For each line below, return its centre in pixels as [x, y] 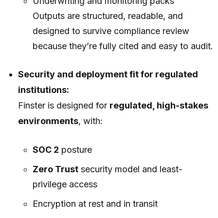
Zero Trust [55, 169]
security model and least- [130, 169]
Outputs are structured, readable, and [108, 16]
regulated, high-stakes [159, 106]
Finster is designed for [64, 106]
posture [75, 150]
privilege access [65, 184]
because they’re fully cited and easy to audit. [123, 46]
